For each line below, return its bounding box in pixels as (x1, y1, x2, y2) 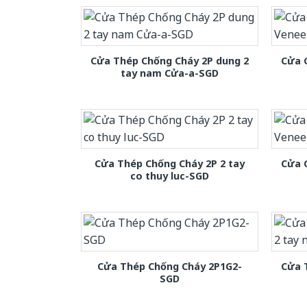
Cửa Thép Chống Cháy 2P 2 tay (94, 156, 245, 170)
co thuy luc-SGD (130, 169, 209, 182)
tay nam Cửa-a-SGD (120, 66, 219, 79)
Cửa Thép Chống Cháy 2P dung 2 (90, 53, 249, 67)
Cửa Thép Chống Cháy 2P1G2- (97, 259, 242, 273)
